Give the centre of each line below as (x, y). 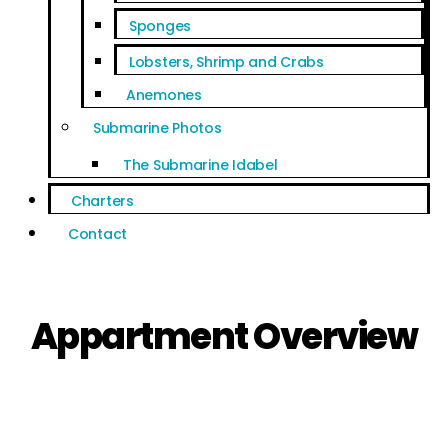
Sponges (160, 25)
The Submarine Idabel (200, 164)
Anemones (163, 94)
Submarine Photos (157, 127)
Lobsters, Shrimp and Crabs (226, 61)
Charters (102, 200)
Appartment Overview (224, 336)
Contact (97, 233)
